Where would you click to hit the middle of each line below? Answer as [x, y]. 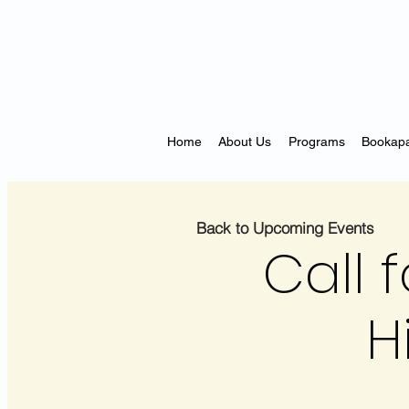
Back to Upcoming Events [285, 227]
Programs [316, 141]
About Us [245, 141]
